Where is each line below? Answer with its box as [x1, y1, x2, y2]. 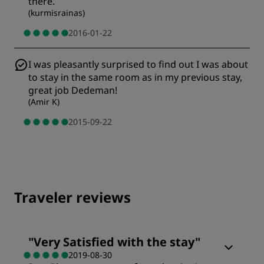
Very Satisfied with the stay [34, 234, 195, 250]
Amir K [31, 96, 57, 108]
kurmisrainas [31, 7, 82, 19]
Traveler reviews [14, 187, 131, 207]
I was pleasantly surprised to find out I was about [28, 58, 248, 71]
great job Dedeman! [28, 84, 117, 97]
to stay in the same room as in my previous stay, [28, 71, 242, 84]
